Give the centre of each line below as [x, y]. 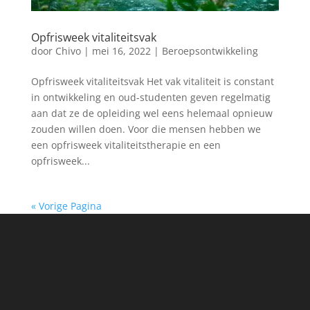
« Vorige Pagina [66, 206]
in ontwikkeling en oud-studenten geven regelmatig [151, 98]
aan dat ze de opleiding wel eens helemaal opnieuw [152, 113]
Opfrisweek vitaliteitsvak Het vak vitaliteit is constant [152, 82]
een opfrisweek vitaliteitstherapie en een [126, 145]
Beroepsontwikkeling [210, 51]
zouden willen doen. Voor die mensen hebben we [146, 129]
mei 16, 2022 [121, 51]
